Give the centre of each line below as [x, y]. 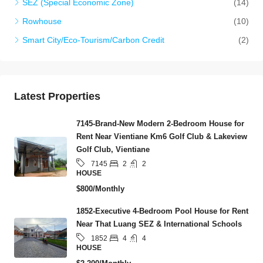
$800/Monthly [100, 189]
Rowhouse [42, 21]
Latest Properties [57, 97]
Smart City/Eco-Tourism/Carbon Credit [93, 40]
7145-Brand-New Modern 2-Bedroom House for [160, 124]
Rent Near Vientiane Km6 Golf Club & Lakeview [162, 137]
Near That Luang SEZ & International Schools [159, 224]
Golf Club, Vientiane [113, 150]
